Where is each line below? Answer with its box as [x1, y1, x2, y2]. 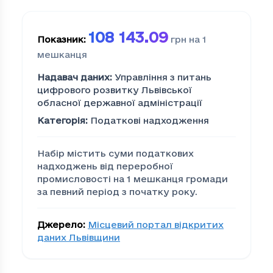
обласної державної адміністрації [37, 97, 202, 108]
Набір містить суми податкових [37, 148, 194, 159]
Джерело [37, 219, 83, 230]
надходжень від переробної [37, 161, 173, 172]
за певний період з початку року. [37, 186, 197, 197]
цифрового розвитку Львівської [37, 85, 192, 96]
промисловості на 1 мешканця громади [37, 174, 228, 185]
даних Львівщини [37, 232, 120, 243]
